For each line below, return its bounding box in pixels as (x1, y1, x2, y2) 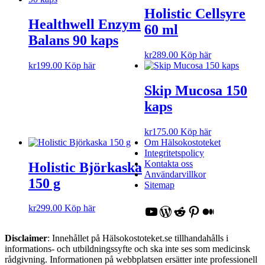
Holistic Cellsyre (144, 5, 245, 21)
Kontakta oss (144, 158, 193, 169)
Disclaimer (5, 232, 47, 243)
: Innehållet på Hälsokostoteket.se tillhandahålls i (47, 232, 228, 243)
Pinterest (186, 203, 237, 219)
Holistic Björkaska (28, 159, 142, 175)
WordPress (158, 203, 219, 219)
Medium (201, 203, 249, 219)
